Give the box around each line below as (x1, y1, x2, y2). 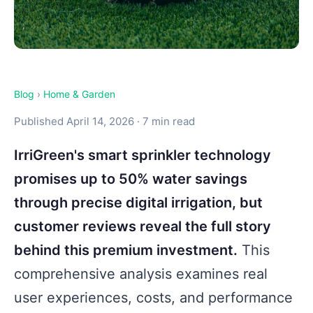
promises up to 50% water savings (14, 170, 247, 188)
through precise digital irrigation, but (14, 194, 263, 212)
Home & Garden (43, 88, 115, 101)
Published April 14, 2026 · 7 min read (14, 115, 195, 129)
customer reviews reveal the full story (14, 218, 271, 235)
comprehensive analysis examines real (14, 265, 268, 283)
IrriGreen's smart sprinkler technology (14, 147, 271, 164)
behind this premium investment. (14, 242, 238, 259)
